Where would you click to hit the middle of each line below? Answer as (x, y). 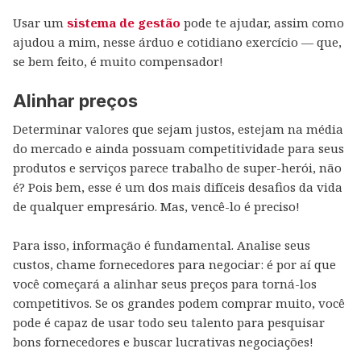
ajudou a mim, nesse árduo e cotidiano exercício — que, (177, 42)
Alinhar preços (75, 101)
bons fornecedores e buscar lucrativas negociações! (163, 342)
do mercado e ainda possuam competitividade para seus (178, 148)
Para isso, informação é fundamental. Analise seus (162, 245)
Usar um (40, 23)
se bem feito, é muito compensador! (118, 61)
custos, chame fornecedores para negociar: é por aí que (174, 264)
